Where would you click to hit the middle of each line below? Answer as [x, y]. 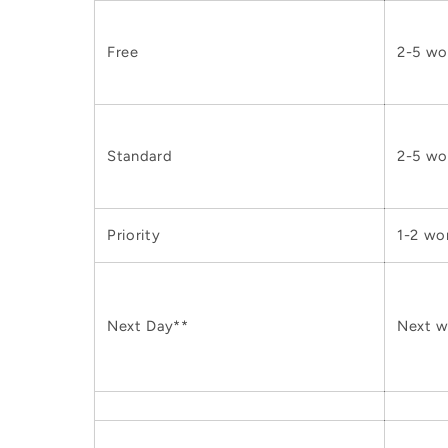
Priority [134, 235]
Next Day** [148, 326]
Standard [140, 156]
